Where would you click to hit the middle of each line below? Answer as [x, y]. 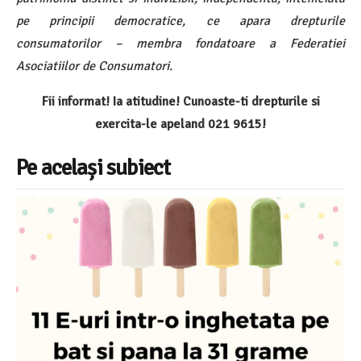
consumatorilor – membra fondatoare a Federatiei [180, 44]
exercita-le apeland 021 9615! [180, 124]
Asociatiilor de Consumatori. [94, 66]
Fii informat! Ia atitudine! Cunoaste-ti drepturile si [180, 102]
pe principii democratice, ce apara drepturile [180, 21]
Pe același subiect [93, 168]
